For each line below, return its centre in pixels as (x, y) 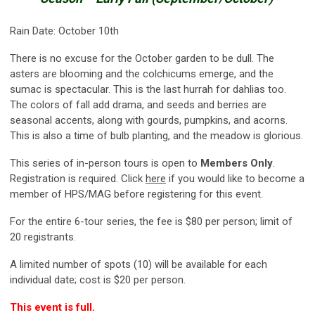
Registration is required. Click (78, 178)
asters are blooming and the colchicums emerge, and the (142, 73)
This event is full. (52, 307)
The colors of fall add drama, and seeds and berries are (138, 104)
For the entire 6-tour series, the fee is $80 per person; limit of (151, 221)
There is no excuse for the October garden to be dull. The (142, 58)
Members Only (237, 163)
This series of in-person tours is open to (105, 163)
